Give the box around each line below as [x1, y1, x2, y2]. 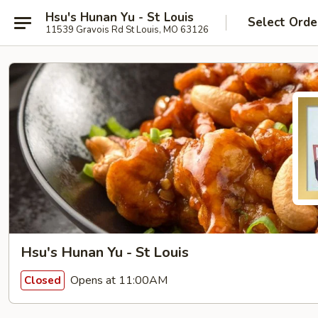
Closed [24, 273, 61, 287]
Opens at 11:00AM [67, 272, 168, 288]
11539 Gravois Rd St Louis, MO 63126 [45, 23, 209, 36]
